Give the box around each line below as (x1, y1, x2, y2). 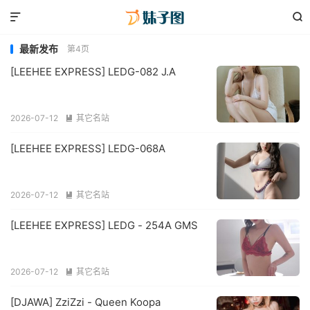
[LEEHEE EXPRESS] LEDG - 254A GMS (10, 219, 198, 232)
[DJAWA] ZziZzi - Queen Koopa (10, 295, 161, 309)
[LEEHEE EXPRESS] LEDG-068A (10, 142, 165, 155)
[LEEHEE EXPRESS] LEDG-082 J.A (10, 65, 176, 78)
